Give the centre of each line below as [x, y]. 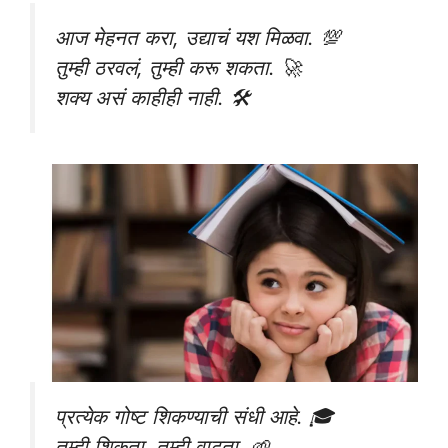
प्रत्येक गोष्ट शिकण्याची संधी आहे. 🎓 [194, 416]
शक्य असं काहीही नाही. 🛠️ [152, 97]
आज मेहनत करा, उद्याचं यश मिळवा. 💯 [197, 37]
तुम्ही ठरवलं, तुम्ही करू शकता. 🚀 [178, 67]
